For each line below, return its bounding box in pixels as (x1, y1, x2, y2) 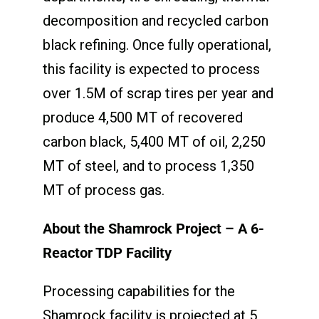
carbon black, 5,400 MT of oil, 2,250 (42, 132, 266, 150)
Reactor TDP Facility (42, 244, 172, 261)
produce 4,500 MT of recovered (42, 108, 243, 126)
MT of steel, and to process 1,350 (42, 157, 254, 174)
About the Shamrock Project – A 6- (42, 219, 264, 237)
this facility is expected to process (42, 60, 260, 78)
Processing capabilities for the (42, 282, 235, 300)
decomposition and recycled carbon (42, 11, 268, 29)
